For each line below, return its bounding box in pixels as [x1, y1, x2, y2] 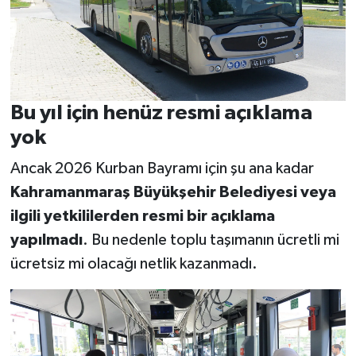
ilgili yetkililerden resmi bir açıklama [10, 208, 275, 225]
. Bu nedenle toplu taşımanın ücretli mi [82, 232, 339, 249]
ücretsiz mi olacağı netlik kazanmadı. [10, 256, 257, 273]
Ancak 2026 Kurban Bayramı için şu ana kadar [10, 161, 314, 177]
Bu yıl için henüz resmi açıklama [10, 102, 312, 123]
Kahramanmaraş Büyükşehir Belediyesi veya [10, 184, 336, 201]
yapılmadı [10, 232, 83, 249]
